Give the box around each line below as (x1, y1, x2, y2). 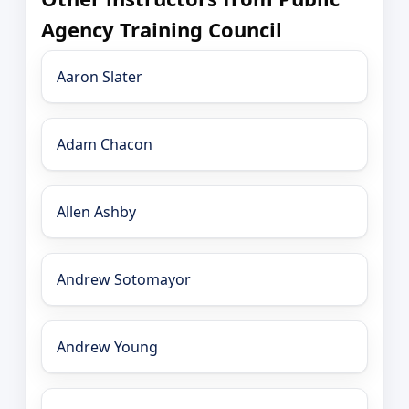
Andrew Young (57, 337, 158, 358)
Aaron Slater (57, 67, 142, 88)
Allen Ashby (57, 202, 136, 223)
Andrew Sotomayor (57, 269, 191, 290)
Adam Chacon (57, 134, 152, 155)
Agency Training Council (41, 15, 282, 43)
